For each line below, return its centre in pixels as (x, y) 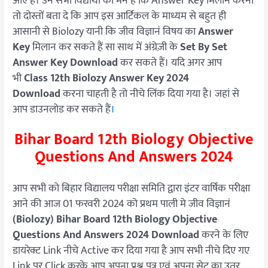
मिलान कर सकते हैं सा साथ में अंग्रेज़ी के (105, 47)
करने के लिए (224, 235)
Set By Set (204, 47)
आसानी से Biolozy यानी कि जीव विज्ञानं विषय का (106, 31)
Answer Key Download (66, 63)
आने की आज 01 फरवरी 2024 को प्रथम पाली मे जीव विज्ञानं (123, 204)
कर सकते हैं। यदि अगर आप (170, 63)
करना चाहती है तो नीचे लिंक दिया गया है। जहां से (150, 94)
